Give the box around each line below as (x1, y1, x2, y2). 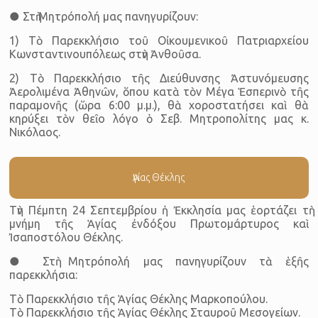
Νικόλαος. (9, 125, 61, 138)
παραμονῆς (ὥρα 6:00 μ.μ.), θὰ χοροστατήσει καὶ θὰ (9, 98, 309, 111)
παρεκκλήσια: (9, 268, 78, 281)
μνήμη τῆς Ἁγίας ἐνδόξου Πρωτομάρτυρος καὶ (9, 216, 309, 230)
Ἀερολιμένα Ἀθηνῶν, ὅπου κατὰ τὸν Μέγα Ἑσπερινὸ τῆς (9, 84, 309, 98)
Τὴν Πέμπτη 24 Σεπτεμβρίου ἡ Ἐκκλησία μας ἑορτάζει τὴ (9, 203, 309, 216)
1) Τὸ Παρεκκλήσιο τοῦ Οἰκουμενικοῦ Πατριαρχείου (9, 33, 309, 47)
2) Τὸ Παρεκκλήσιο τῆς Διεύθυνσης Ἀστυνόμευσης (9, 71, 309, 84)
